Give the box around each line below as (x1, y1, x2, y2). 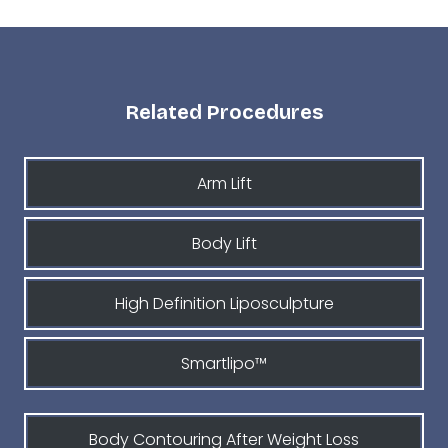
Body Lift (191, 232, 257, 255)
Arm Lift (196, 172, 252, 195)
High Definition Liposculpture (114, 292, 334, 315)
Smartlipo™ (181, 352, 267, 375)
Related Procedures (125, 100, 323, 124)
